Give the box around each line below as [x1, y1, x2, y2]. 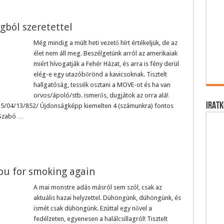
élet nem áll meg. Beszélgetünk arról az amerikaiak [33, 49, 177, 57]
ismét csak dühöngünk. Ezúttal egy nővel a [33, 204, 152, 212]
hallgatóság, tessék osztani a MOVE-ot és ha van [33, 80, 170, 88]
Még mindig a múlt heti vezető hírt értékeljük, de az [33, 38, 177, 46]
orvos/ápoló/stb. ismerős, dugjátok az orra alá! [33, 91, 168, 99]
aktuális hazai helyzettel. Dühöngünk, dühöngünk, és [33, 193, 181, 201]
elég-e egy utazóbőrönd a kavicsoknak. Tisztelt [33, 70, 167, 78]
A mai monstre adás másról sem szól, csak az [33, 183, 162, 191]
